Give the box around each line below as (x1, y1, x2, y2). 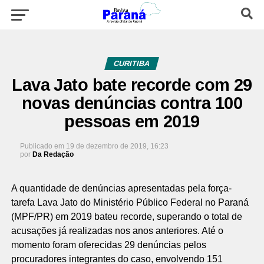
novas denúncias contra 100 (21, 94, 242, 113)
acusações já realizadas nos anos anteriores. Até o (11, 226, 223, 236)
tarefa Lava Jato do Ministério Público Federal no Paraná (11, 197, 249, 207)
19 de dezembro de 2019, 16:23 (65, 142, 169, 150)
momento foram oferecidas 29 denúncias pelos (11, 240, 206, 250)
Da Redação (32, 150, 74, 159)
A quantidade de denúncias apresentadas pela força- (11, 183, 232, 193)
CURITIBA (113, 59, 151, 68)
